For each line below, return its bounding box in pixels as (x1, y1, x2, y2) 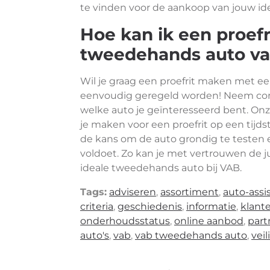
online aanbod (174, 215, 243, 227)
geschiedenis (118, 201, 182, 212)
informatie (186, 201, 236, 212)
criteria (80, 201, 113, 212)
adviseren (109, 186, 156, 198)
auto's (80, 230, 109, 241)
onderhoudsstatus (80, 215, 170, 227)
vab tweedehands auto (135, 230, 247, 241)
